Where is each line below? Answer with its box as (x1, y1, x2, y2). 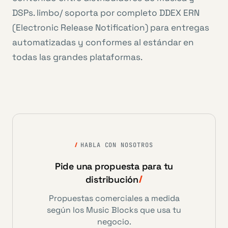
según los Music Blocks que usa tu (47, 205, 181, 215)
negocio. (97, 216, 131, 227)
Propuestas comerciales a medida (48, 193, 180, 204)
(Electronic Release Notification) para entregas (12, 22, 209, 33)
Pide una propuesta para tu (54, 160, 174, 172)
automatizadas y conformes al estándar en (12, 37, 194, 48)
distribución (85, 174, 139, 185)
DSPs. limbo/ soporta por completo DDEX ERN (12, 7, 199, 18)
